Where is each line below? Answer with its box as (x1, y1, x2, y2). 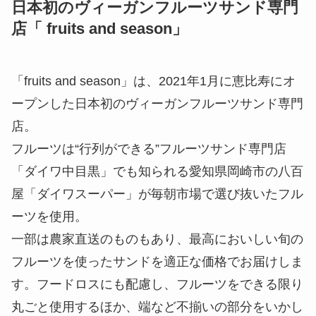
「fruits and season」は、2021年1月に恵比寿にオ (11, 73, 296, 88)
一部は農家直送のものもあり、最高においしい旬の (11, 231, 303, 246)
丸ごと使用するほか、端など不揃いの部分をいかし (11, 299, 303, 314)
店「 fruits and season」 (11, 20, 188, 37)
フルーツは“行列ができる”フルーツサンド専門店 (11, 141, 286, 156)
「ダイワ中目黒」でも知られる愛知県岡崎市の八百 (11, 164, 303, 178)
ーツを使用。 (11, 209, 87, 224)
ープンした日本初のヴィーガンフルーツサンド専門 (11, 96, 303, 111)
